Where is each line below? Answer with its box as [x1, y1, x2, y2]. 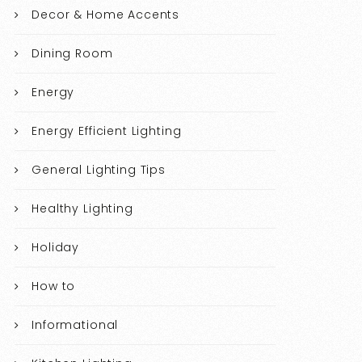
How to [32, 278, 76, 295]
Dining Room [32, 45, 113, 62]
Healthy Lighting [32, 200, 133, 217]
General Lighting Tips [32, 162, 166, 179]
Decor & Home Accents [32, 6, 180, 23]
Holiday [32, 239, 80, 256]
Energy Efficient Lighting [32, 123, 182, 140]
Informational [32, 317, 119, 334]
